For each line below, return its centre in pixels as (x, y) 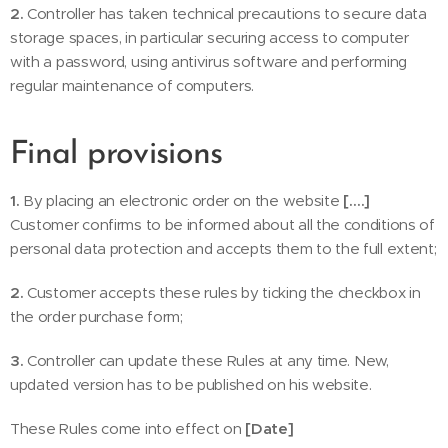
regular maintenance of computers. (132, 85)
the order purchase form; (96, 316)
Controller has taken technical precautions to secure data (225, 13)
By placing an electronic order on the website (181, 200)
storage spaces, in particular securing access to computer (209, 37)
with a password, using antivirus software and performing (208, 61)
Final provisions (116, 155)
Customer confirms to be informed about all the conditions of (222, 224)
